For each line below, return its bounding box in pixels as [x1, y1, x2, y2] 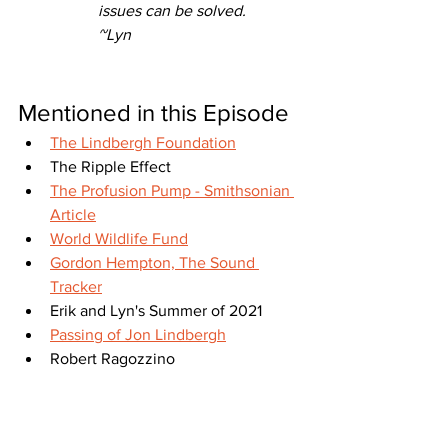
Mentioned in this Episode [18, 98, 289, 126]
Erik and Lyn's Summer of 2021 [50, 301, 262, 319]
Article [50, 205, 96, 223]
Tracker [50, 277, 102, 295]
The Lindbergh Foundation [50, 133, 236, 151]
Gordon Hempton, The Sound [50, 253, 259, 271]
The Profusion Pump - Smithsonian [50, 181, 294, 199]
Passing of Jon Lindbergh [50, 325, 226, 343]
